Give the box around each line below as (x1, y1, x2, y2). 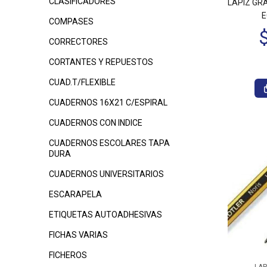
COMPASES (49, 17, 94, 26)
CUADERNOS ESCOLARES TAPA (49, 138, 170, 148)
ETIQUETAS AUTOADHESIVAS (49, 210, 162, 219)
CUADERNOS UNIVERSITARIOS (49, 169, 164, 179)
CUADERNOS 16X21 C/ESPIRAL (49, 98, 167, 107)
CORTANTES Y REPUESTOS (49, 57, 153, 67)
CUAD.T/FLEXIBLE (49, 77, 116, 87)
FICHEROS (49, 250, 87, 260)
